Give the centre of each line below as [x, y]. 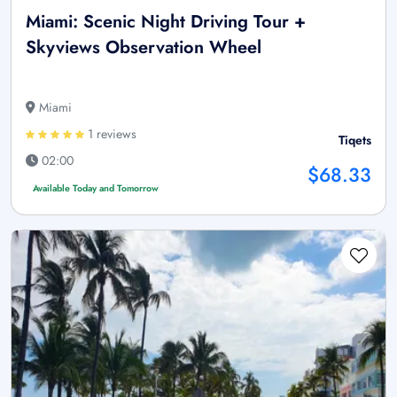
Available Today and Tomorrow [95, 189]
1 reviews [110, 134]
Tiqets [355, 140]
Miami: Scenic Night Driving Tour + [166, 22]
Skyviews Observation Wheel [144, 48]
